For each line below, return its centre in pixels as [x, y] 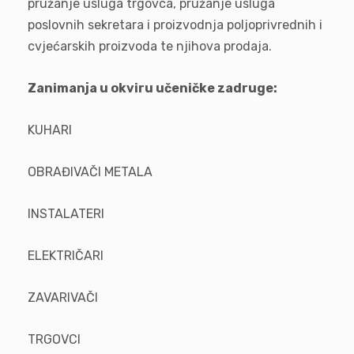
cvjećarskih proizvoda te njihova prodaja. [150, 46]
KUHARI [50, 130]
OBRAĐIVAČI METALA [90, 172]
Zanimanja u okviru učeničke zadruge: [153, 88]
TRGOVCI [54, 339]
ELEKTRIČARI [66, 256]
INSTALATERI [66, 214]
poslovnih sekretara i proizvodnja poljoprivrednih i [175, 25]
